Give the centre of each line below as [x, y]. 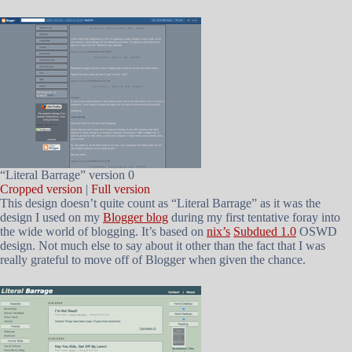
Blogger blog [136, 217]
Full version [121, 189]
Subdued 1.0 [265, 231]
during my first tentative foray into [254, 217]
